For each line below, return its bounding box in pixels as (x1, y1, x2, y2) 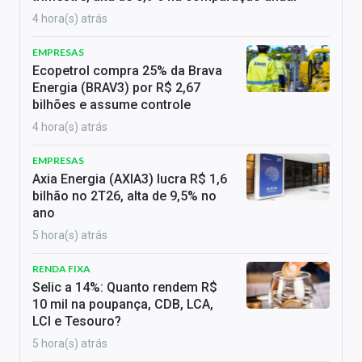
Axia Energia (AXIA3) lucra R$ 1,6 (32, 171, 227, 187)
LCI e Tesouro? (32, 314, 121, 330)
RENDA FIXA (32, 263, 90, 276)
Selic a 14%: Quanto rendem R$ (32, 280, 217, 296)
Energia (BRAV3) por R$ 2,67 (32, 80, 200, 96)
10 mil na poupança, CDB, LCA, (32, 297, 213, 313)
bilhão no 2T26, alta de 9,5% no (32, 188, 217, 204)
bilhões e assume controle (32, 97, 191, 113)
